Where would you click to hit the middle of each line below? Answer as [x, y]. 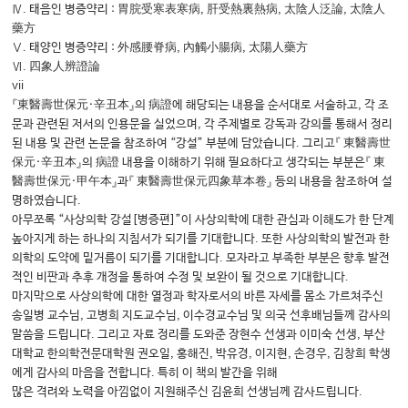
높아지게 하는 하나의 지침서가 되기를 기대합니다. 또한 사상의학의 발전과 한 [201, 240]
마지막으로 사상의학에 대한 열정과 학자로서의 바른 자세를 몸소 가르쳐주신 [198, 297]
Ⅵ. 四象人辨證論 [56, 67]
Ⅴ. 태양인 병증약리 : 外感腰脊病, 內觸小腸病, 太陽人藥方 [160, 48]
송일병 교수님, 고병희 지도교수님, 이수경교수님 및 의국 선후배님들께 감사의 [202, 316]
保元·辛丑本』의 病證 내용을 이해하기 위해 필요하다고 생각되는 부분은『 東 [199, 163]
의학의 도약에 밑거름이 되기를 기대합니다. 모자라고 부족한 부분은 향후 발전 [201, 259]
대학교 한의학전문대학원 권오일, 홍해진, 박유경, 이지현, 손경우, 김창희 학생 [202, 354]
